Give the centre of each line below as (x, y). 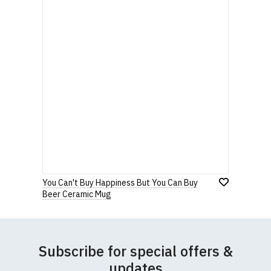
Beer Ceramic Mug (77, 194)
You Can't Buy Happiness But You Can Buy (120, 183)
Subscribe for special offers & (135, 251)
